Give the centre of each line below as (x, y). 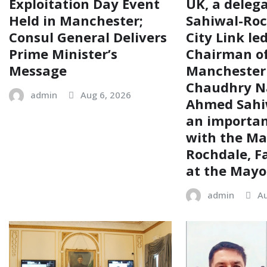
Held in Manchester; (76, 21)
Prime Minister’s (63, 54)
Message (38, 71)
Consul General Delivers (88, 37)
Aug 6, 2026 (106, 95)
